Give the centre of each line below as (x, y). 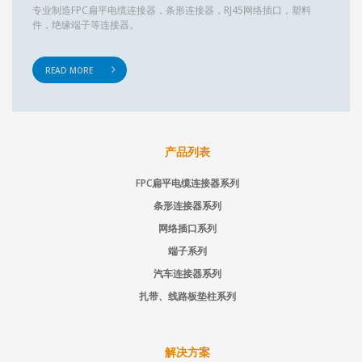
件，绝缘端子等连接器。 (86, 24)
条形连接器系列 (187, 205)
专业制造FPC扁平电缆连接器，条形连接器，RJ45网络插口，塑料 (172, 10)
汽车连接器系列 (187, 273)
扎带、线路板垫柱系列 (187, 296)
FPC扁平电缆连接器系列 (187, 183)
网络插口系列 (187, 228)
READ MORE (69, 70)
